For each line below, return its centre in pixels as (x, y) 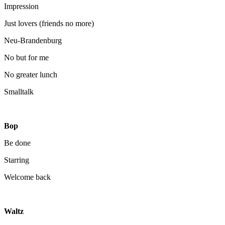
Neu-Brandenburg (33, 40)
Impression (21, 6)
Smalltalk (19, 91)
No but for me (26, 57)
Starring (17, 160)
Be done (17, 143)
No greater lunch (31, 74)
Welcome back (27, 177)
